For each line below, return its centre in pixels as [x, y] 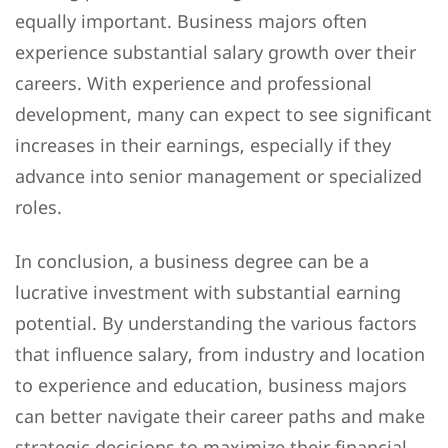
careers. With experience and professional [193, 82]
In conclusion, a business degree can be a [192, 261]
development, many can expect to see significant [223, 113]
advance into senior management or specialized [218, 175]
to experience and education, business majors [211, 385]
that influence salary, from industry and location [220, 354]
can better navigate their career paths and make [220, 416]
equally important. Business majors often [191, 20]
